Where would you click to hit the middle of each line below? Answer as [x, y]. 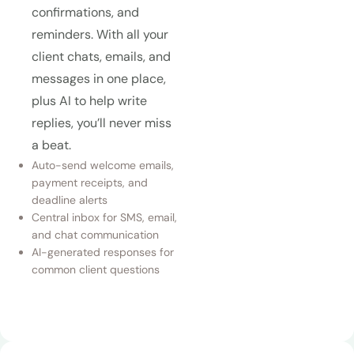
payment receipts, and [90, 183]
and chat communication [95, 235]
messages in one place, [99, 79]
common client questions [96, 270]
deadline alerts [70, 200]
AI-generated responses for [103, 252]
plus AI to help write [89, 101]
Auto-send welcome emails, [103, 166]
